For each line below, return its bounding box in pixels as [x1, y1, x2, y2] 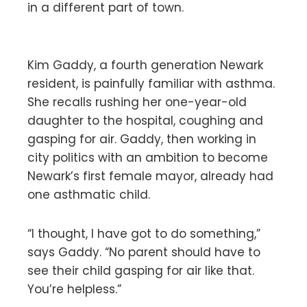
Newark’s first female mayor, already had [27, 167, 273, 184]
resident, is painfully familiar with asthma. [27, 75, 275, 92]
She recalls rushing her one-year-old [27, 93, 247, 110]
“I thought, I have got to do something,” [27, 225, 260, 242]
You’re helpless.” [27, 280, 125, 297]
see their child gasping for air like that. [27, 262, 254, 279]
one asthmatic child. [27, 186, 150, 203]
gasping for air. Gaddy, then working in [27, 130, 256, 147]
